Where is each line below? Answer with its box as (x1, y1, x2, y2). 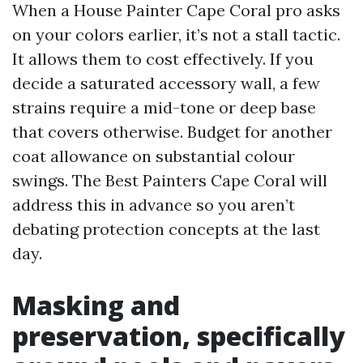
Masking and (12, 288, 180, 322)
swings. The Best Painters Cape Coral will (12, 170, 327, 190)
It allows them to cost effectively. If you (12, 49, 314, 69)
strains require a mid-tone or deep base (12, 97, 316, 117)
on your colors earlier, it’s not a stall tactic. (12, 24, 340, 45)
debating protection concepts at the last (12, 219, 320, 239)
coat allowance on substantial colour (12, 146, 295, 166)
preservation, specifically (12, 318, 345, 353)
